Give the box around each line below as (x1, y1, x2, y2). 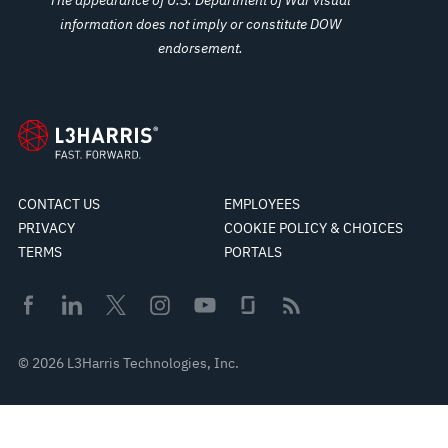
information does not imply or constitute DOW (59, 14, 341, 34)
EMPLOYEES (224, 194, 300, 213)
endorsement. (157, 38, 243, 58)
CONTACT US (17, 194, 100, 213)
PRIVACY (17, 218, 75, 237)
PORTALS (224, 242, 282, 261)
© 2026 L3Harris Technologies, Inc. (17, 353, 239, 372)
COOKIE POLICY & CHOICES (224, 218, 403, 237)
